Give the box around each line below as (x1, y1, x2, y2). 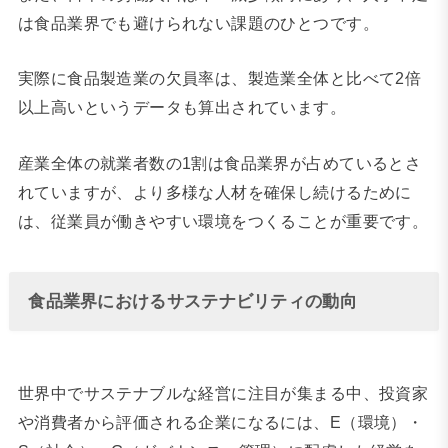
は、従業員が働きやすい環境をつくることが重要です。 (17, 211, 429, 230)
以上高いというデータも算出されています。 (17, 98, 347, 117)
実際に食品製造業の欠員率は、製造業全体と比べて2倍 (17, 69, 422, 88)
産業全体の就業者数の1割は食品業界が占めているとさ (17, 153, 422, 172)
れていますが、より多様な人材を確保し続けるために (17, 182, 412, 201)
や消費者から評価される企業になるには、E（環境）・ (17, 412, 424, 431)
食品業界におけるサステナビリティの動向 (28, 291, 357, 312)
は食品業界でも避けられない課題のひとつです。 (17, 13, 379, 32)
